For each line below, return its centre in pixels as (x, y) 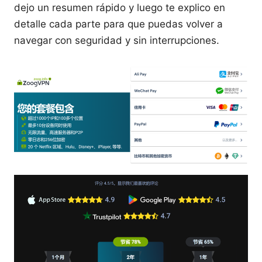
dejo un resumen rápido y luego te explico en (120, 8)
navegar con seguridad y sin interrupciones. (117, 41)
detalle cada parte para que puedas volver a (118, 24)
